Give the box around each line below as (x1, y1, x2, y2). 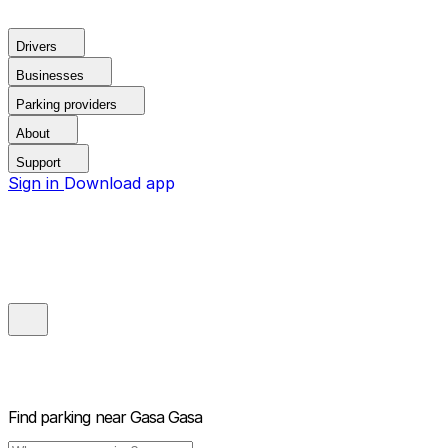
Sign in (8, 173, 64, 193)
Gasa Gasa (129, 407, 203, 428)
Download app (64, 173, 175, 193)
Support (16, 155, 61, 170)
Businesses (16, 68, 84, 83)
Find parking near (8, 407, 126, 428)
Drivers (16, 39, 57, 54)
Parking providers (16, 97, 117, 112)
